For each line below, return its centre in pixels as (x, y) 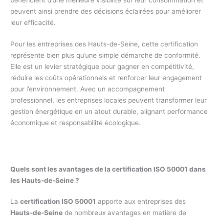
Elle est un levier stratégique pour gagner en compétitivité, (102, 67)
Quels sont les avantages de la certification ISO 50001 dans (108, 169)
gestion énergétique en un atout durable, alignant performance (109, 112)
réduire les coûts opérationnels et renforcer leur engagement (106, 78)
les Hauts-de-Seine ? (45, 181)
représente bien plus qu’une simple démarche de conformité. (106, 55)
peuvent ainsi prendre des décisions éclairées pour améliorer (106, 11)
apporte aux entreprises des (141, 202)
